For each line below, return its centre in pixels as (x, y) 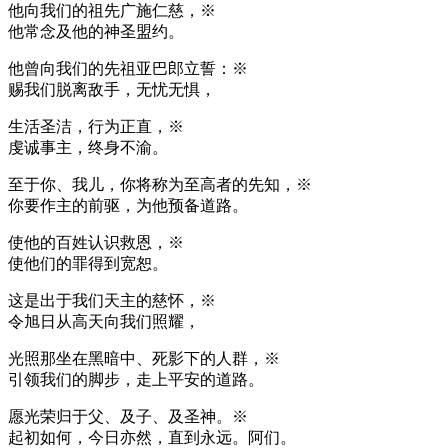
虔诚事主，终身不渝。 (88, 147)
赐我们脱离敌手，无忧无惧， (112, 89)
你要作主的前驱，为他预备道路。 (128, 205)
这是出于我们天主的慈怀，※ (112, 300)
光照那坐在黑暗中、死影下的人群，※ (144, 358)
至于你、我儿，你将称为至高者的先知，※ (160, 184)
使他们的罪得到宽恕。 (88, 263)
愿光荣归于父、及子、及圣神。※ (128, 416)
